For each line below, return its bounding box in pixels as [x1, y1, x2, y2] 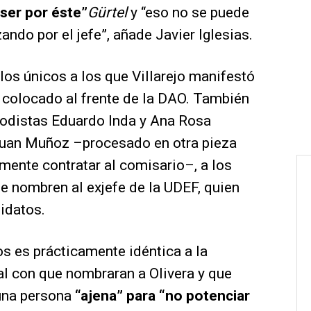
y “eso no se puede [131, 4, 249, 22]
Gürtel [87, 4, 131, 22]
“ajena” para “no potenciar [75, 287, 250, 305]
